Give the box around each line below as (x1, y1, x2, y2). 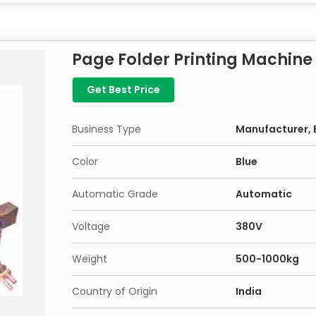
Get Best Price (87, 83, 160, 97)
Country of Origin (72, 284, 157, 298)
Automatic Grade (72, 187, 158, 201)
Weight (72, 252, 107, 266)
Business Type (72, 122, 141, 136)
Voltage (72, 219, 110, 233)
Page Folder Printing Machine (72, 48, 312, 71)
